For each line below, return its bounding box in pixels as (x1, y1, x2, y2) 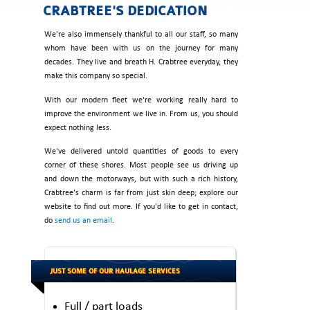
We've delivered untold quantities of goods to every (44, 147, 238, 156)
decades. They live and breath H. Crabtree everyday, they (44, 58, 238, 67)
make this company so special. (44, 72, 147, 81)
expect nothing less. (44, 123, 111, 132)
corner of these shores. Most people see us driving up (44, 161, 238, 170)
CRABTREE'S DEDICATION (43, 3, 208, 19)
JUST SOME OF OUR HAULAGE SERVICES (50, 268, 180, 275)
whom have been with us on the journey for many (44, 44, 238, 53)
